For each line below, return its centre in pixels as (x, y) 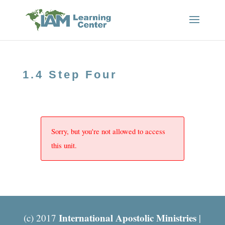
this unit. (64, 145)
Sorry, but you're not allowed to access (108, 131)
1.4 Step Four (70, 75)
